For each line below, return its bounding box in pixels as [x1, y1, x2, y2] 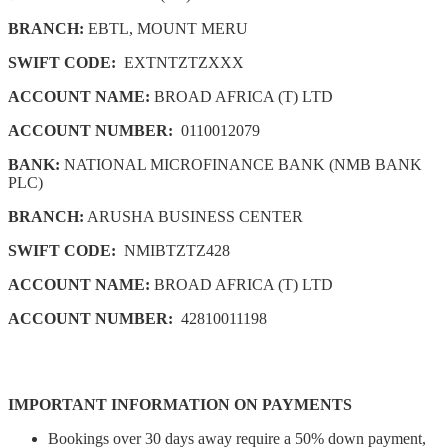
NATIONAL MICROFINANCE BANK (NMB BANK [60, 155, 422, 173]
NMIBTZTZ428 [116, 241, 230, 259]
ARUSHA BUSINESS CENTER [84, 207, 303, 225]
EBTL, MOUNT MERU [84, 19, 248, 37]
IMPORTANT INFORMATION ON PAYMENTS [8, 395, 352, 413]
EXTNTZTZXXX [116, 53, 244, 71]
